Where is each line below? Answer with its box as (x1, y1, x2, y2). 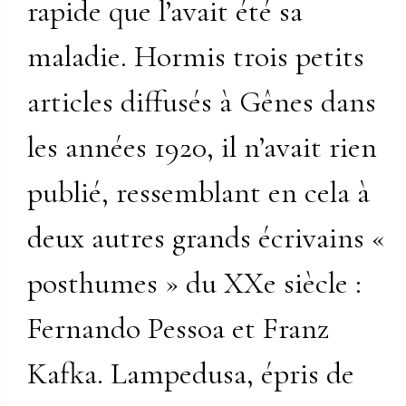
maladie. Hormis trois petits (27, 37, 365, 75)
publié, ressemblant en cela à (27, 173, 371, 211)
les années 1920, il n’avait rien (27, 128, 378, 166)
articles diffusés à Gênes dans (27, 82, 377, 121)
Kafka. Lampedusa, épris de (27, 354, 355, 392)
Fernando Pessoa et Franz (27, 309, 331, 347)
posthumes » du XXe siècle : (27, 264, 362, 302)
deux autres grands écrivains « (27, 218, 386, 256)
